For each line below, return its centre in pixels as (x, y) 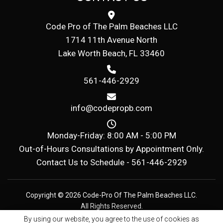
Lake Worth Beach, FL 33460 (111, 53)
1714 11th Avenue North (111, 40)
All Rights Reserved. (111, 206)
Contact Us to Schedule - (84, 162)
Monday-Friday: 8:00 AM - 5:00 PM (111, 135)
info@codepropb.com (111, 108)
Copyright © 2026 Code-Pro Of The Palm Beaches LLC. (111, 195)
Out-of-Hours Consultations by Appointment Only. (111, 149)
